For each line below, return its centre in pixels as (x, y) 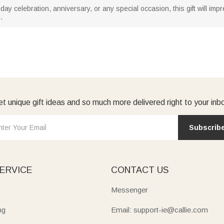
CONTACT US (139, 170)
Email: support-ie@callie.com (159, 209)
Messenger (129, 189)
